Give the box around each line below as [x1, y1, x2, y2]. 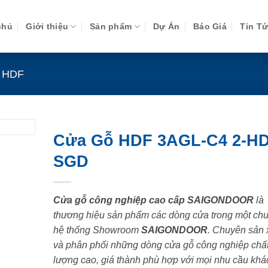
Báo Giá [193, 22, 227, 31]
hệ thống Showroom [53, 225, 141, 236]
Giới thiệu [26, 22, 69, 31]
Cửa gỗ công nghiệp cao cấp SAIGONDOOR [53, 195, 254, 206]
